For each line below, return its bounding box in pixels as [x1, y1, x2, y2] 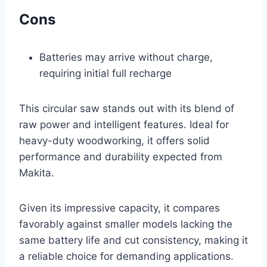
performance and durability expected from [19, 150, 222, 163]
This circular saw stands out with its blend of [19, 102, 234, 114]
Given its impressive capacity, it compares [19, 201, 220, 214]
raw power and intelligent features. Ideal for [19, 118, 229, 131]
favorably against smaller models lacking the [19, 218, 232, 230]
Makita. [19, 166, 54, 179]
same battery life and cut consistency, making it [19, 234, 248, 246]
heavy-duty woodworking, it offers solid [19, 134, 210, 147]
